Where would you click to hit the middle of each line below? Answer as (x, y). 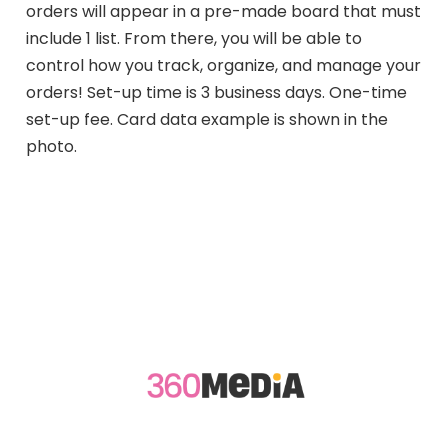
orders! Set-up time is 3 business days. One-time (216, 92)
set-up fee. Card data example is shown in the (207, 119)
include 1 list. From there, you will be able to (194, 38)
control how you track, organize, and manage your (223, 65)
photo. (51, 146)
